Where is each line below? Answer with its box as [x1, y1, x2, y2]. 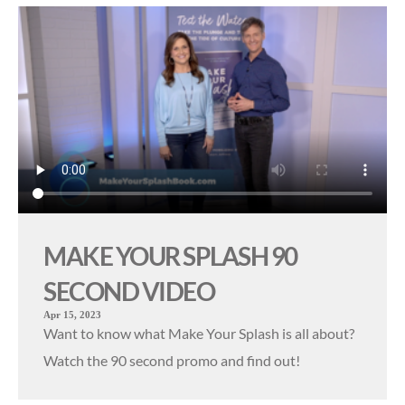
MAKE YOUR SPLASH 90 [43, 240, 297, 272]
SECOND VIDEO [43, 276, 214, 307]
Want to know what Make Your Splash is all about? [43, 325, 354, 343]
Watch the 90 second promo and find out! [43, 352, 300, 370]
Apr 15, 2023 [43, 309, 101, 321]
